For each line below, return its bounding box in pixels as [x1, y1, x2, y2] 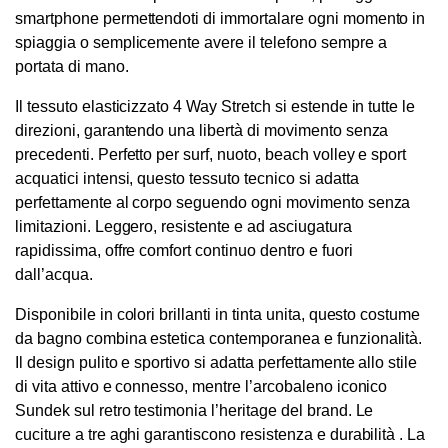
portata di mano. [15, 58, 129, 76]
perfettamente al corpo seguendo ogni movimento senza [15, 194, 411, 212]
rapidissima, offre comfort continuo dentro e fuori [15, 242, 353, 260]
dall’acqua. [15, 266, 93, 284]
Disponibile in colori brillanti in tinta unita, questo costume [15, 306, 421, 324]
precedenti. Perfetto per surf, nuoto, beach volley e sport [15, 146, 407, 164]
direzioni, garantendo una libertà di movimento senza [15, 122, 389, 140]
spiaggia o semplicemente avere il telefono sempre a [15, 34, 387, 52]
